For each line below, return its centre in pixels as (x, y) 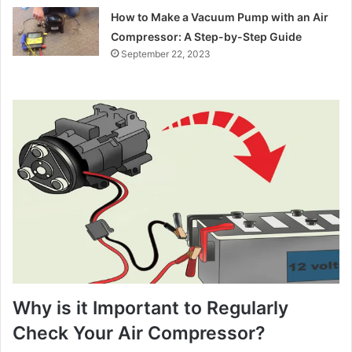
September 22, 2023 (166, 53)
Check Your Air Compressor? (139, 333)
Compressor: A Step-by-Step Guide (207, 36)
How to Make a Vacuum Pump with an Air (220, 16)
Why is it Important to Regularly (150, 308)
